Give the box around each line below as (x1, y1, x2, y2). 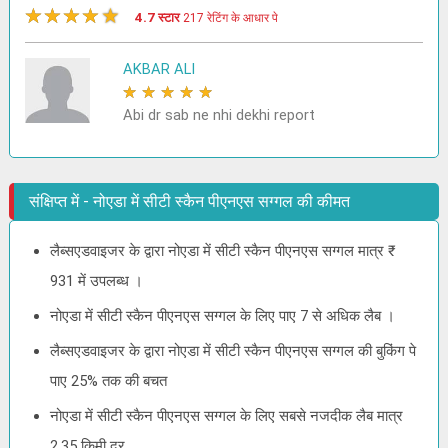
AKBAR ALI (122, 60, 195, 78)
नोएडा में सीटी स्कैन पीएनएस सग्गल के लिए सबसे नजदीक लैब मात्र (50, 407, 404, 425)
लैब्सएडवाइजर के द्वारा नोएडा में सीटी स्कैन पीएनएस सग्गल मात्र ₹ (50, 242, 397, 260)
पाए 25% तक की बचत (50, 372, 168, 390)
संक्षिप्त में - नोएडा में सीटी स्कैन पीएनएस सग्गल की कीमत (29, 192, 351, 211)
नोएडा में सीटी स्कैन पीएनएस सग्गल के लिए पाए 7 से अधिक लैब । (50, 307, 396, 325)
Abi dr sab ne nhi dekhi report (122, 106, 315, 124)
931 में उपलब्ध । (50, 272, 144, 290)
